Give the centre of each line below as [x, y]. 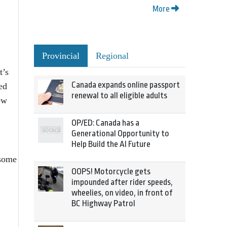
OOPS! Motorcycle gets [111, 172]
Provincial [61, 56]
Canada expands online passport [126, 85]
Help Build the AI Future [111, 144]
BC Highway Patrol [103, 203]
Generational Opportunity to [120, 134]
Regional [112, 56]
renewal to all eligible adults [119, 96]
